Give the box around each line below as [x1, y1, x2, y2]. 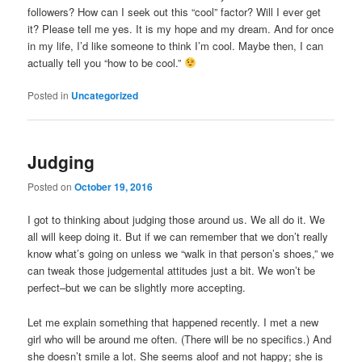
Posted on [27, 179, 75, 194]
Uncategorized [71, 87, 139, 103]
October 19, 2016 [74, 179, 154, 195]
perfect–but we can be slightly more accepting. [27, 280, 246, 296]
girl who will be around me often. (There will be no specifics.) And [27, 330, 332, 347]
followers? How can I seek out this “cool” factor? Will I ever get [27, 3, 322, 19]
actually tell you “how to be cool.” [27, 54, 185, 70]
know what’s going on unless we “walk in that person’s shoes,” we [27, 246, 335, 262]
